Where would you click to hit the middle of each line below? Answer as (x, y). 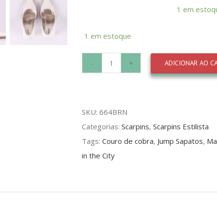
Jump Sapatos (180, 141)
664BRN (113, 112)
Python (123, 99)
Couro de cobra (128, 141)
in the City (98, 155)
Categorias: (102, 126)
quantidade (129, 128)
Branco (122, 113)
